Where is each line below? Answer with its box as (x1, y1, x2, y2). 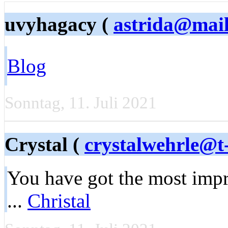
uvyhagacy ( (5, 13, 113, 36)
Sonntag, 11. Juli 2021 (5, 94, 157, 112)
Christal (27, 189, 91, 212)
